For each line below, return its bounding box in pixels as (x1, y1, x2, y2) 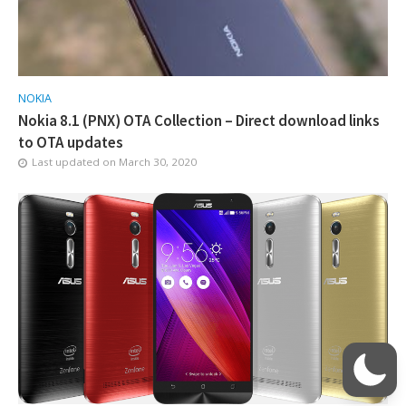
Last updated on (32, 154, 119, 169)
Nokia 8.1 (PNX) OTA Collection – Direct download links (18, 110, 380, 130)
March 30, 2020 (119, 154, 197, 169)
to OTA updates (18, 131, 123, 152)
